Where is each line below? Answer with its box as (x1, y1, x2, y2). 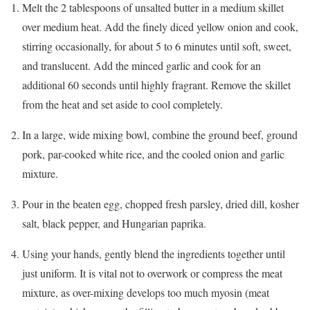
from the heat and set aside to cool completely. (22, 96, 223, 111)
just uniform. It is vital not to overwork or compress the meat (22, 265, 282, 280)
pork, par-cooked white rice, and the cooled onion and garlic (22, 146, 284, 161)
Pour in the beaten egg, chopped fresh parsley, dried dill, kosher (22, 196, 299, 211)
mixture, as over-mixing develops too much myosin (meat (22, 284, 269, 300)
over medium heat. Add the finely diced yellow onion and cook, (22, 19, 298, 34)
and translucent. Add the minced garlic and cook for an (22, 57, 261, 73)
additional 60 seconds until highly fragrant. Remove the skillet (22, 77, 291, 92)
